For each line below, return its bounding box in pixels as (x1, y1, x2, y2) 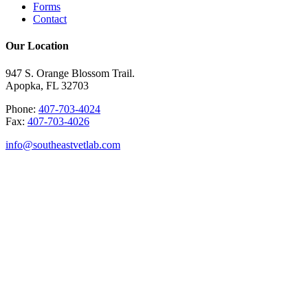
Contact (33, 13, 67, 25)
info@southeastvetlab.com (5, 138, 120, 151)
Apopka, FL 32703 (5, 79, 89, 91)
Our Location (5, 40, 69, 52)
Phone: (5, 102, 38, 115)
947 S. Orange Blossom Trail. (5, 67, 135, 79)
